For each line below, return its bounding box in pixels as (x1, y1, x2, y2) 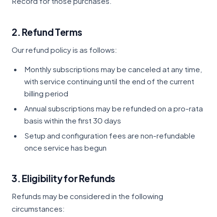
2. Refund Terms (12, 26, 82, 38)
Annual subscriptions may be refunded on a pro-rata (24, 104, 203, 113)
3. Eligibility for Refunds (12, 172, 116, 184)
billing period (24, 89, 68, 98)
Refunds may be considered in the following (12, 191, 163, 201)
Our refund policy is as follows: (12, 45, 117, 54)
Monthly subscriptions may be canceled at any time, (24, 64, 202, 74)
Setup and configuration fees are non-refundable (24, 131, 195, 140)
